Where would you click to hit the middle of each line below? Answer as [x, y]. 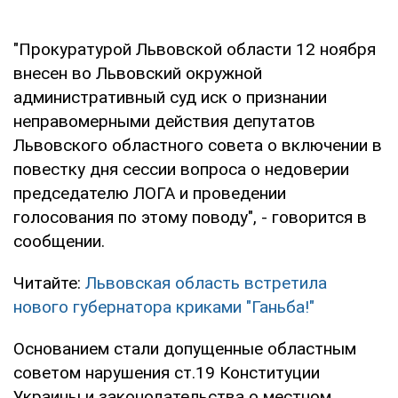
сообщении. [59, 241]
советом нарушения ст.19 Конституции [167, 372]
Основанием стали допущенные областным [185, 348]
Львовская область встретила [206, 283]
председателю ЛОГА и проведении [150, 193]
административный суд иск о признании [170, 97]
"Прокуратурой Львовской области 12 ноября [195, 49]
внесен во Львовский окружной [138, 73]
